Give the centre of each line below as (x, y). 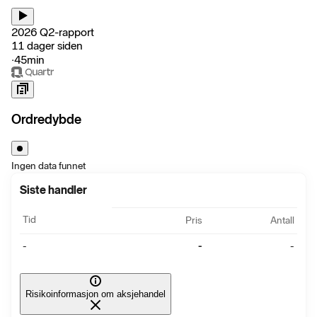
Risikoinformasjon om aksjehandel (96, 294)
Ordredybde (46, 120)
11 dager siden (47, 45)
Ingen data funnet (48, 166)
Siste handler (53, 190)
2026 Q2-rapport (53, 32)
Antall (282, 221)
